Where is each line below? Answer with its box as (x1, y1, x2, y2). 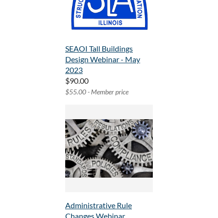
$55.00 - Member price (65, 88, 128, 96)
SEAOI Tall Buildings (65, 44, 133, 54)
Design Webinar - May (65, 54, 140, 64)
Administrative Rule (65, 200, 132, 210)
